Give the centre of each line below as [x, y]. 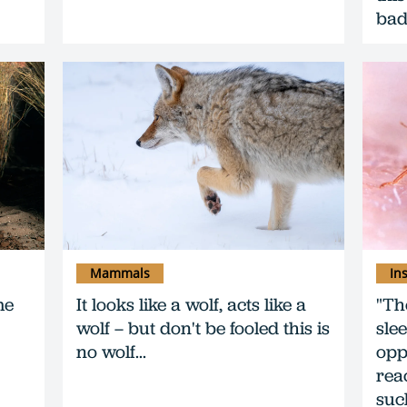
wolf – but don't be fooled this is [203, 328]
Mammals [120, 273]
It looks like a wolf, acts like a [191, 304]
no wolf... [111, 351]
